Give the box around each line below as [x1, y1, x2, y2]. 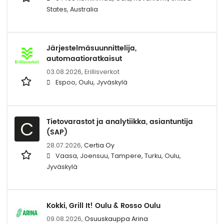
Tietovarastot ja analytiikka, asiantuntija [46, 115, 193, 127]
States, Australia [46, 4, 98, 13]
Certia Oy [84, 140, 114, 149]
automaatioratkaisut [46, 52, 122, 64]
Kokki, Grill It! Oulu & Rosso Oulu [46, 199, 160, 211]
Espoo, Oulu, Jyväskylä [55, 77, 127, 86]
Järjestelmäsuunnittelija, [46, 42, 136, 54]
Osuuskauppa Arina [84, 214, 148, 223]
